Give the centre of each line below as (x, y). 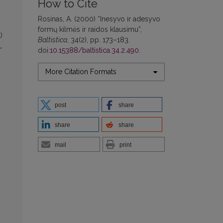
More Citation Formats (81, 72)
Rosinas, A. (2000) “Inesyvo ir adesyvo (99, 19)
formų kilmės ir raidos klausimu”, (90, 30)
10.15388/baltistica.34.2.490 (94, 51)
